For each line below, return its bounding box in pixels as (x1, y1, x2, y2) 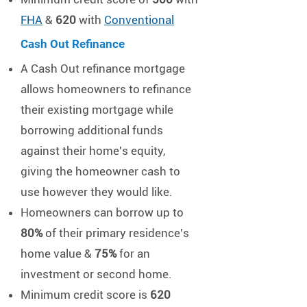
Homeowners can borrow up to (21, 206, 184, 219)
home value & (21, 247, 95, 260)
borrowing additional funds (21, 123, 163, 137)
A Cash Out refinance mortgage (21, 62, 185, 75)
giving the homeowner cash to (21, 164, 180, 178)
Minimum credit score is (21, 288, 150, 302)
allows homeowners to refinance (21, 82, 191, 96)
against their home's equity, (21, 144, 165, 158)
